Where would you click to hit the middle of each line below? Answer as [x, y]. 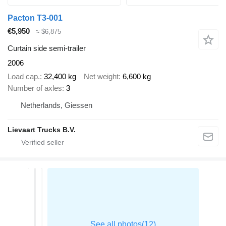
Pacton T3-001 [35, 18]
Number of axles [35, 88]
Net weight [101, 76]
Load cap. [24, 76]
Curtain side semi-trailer [47, 48]
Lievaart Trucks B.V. [42, 129]
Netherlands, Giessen [56, 105]
